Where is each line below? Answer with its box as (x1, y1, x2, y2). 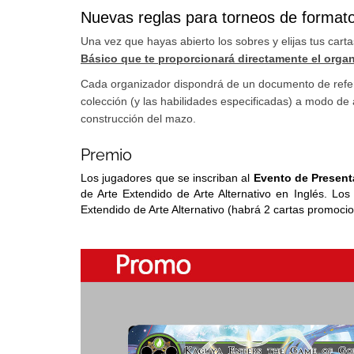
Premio (81, 145, 132, 164)
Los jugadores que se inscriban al (81, 171, 250, 184)
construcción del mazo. (81, 111, 196, 125)
